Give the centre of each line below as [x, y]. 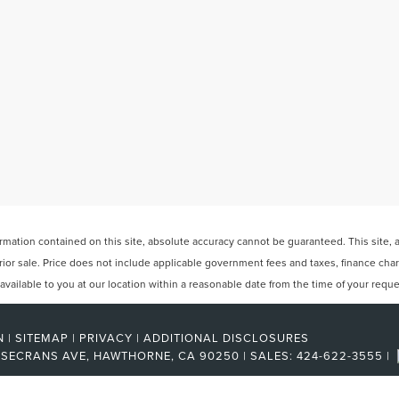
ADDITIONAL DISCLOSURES [226, 338]
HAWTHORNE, [132, 355]
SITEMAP [42, 338]
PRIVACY [106, 338]
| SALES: [268, 355]
